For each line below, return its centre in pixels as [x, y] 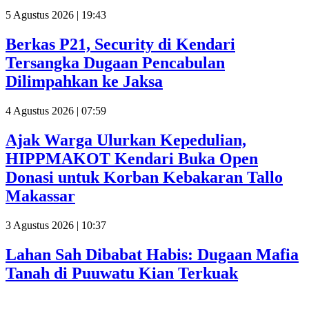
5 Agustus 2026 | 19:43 [56, 14]
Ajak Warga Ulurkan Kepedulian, [126, 140]
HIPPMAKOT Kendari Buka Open [132, 158]
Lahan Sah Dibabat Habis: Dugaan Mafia [152, 254]
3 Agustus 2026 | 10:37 [56, 225]
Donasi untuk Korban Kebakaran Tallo [144, 177]
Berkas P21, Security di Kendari [120, 44]
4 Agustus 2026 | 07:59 [56, 110]
